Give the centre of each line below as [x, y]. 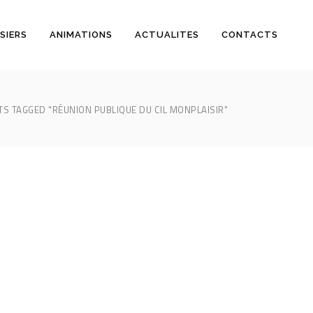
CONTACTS [250, 35]
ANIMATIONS [81, 35]
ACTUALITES [167, 35]
